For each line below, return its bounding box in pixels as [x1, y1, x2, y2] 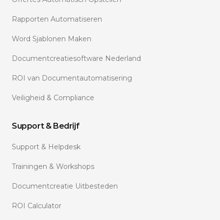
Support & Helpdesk [12, 142, 81, 151]
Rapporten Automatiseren [12, 15, 102, 24]
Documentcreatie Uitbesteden [12, 182, 118, 191]
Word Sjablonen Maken [12, 34, 91, 43]
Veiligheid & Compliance [12, 93, 94, 102]
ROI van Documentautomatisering [12, 74, 132, 82]
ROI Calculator [12, 201, 61, 210]
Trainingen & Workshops [12, 162, 94, 171]
